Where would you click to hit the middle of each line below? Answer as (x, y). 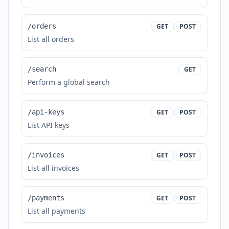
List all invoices (53, 168)
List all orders (51, 39)
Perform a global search (69, 82)
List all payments (56, 211)
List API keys (49, 125)
